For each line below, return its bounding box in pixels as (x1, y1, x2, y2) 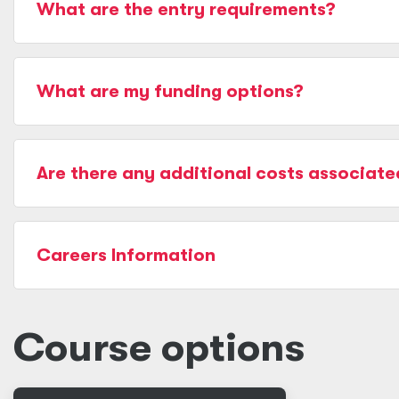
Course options (13, 324, 305, 370)
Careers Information (37, 245, 216, 265)
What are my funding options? (37, 81, 304, 102)
